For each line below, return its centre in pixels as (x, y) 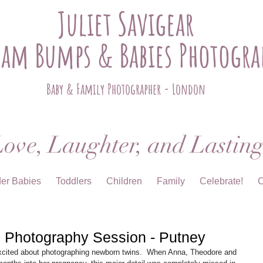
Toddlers (74, 181)
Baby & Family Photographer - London (126, 89)
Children (124, 181)
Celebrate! (221, 181)
